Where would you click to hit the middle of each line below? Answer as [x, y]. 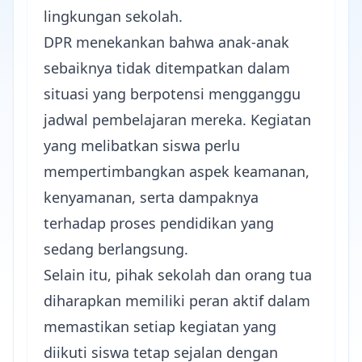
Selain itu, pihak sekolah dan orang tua [178, 275]
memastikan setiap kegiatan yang [160, 327]
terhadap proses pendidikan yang [159, 223]
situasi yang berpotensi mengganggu [172, 94]
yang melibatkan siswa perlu [142, 146]
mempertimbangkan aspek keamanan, [177, 172]
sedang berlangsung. [116, 249]
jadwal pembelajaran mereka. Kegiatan [177, 120]
